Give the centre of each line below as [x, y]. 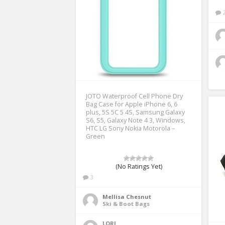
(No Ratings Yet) [139, 166]
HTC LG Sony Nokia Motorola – [130, 128]
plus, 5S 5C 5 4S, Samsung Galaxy [135, 112]
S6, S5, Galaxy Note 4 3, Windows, [136, 120]
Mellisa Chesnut [127, 196]
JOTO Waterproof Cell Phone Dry [134, 96]
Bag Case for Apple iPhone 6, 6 [132, 104]
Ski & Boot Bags [126, 203]
